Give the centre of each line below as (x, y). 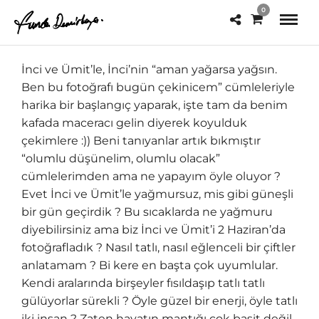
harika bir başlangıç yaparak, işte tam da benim (155, 105)
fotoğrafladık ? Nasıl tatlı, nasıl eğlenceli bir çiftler (158, 248)
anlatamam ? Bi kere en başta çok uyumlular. (150, 266)
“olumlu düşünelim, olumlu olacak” (121, 159)
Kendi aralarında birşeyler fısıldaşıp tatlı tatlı (143, 283)
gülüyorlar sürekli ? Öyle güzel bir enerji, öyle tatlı (159, 301)
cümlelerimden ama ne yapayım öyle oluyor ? (151, 177)
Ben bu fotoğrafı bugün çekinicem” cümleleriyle (158, 88)
